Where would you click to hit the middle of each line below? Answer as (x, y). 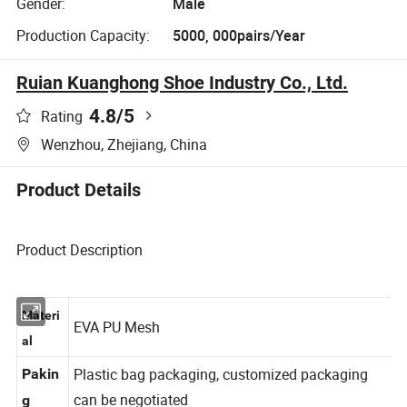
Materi (41, 334)
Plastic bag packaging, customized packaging (223, 393)
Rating (62, 116)
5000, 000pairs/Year (238, 36)
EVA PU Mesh (118, 346)
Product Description (80, 249)
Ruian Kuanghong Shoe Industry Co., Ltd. (183, 83)
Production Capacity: (84, 36)
